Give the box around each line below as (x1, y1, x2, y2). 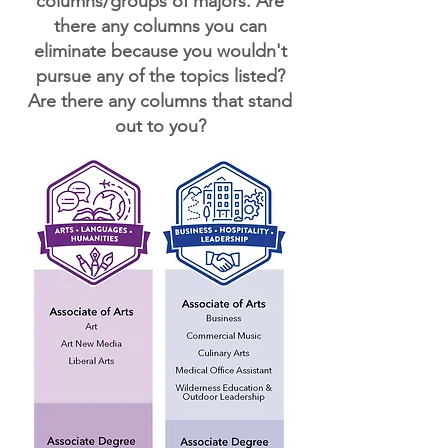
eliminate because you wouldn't (33, 40, 287, 62)
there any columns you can (53, 15, 267, 37)
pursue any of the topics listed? (35, 65, 285, 87)
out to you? (114, 115, 206, 137)
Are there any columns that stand (28, 90, 292, 112)
